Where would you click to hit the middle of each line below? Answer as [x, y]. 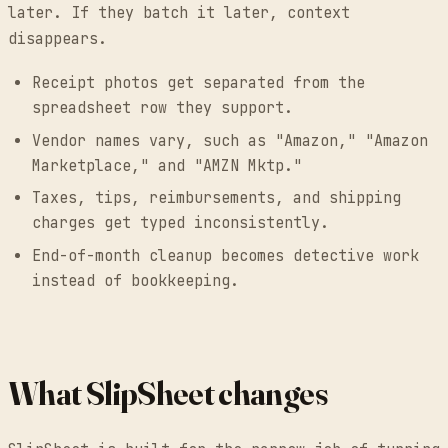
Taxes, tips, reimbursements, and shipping [216, 198]
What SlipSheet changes [167, 393]
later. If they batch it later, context [179, 13]
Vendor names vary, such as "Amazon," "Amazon [230, 140]
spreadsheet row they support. [162, 108]
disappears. [57, 39]
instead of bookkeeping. [135, 280]
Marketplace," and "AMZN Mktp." [167, 165]
